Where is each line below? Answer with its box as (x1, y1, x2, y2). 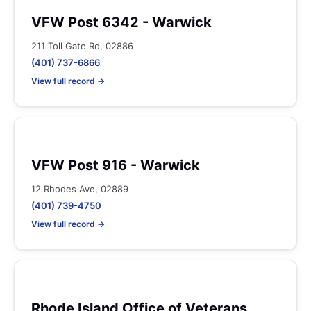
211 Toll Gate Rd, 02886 (31, 40, 133, 51)
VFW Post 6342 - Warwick (31, 14, 212, 31)
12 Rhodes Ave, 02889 (31, 183, 128, 194)
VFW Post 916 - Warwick (31, 157, 200, 174)
